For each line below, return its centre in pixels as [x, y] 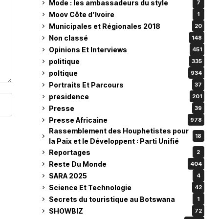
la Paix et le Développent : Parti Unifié [114, 141]
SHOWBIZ [66, 211]
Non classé [68, 38]
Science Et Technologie [90, 187]
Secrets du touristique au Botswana [112, 199]
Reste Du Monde [77, 164]
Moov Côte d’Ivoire [81, 14]
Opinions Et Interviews [88, 49]
